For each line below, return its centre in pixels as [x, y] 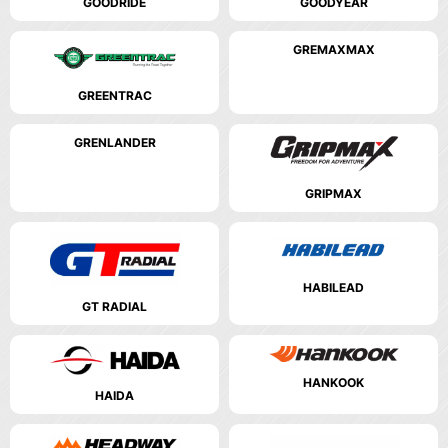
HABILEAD [333, 288]
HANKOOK [333, 383]
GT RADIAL [114, 307]
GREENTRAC [114, 96]
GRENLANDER [114, 143]
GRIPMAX [333, 193]
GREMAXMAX [333, 50]
